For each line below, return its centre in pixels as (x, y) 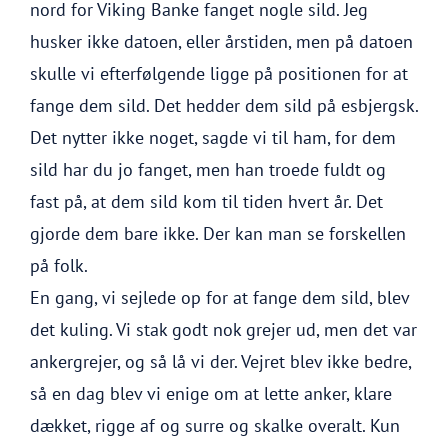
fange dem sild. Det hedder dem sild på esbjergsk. (224, 105)
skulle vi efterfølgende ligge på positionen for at (219, 73)
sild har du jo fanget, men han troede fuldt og (208, 169)
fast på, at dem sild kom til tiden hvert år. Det (206, 201)
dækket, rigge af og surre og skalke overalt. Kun (215, 425)
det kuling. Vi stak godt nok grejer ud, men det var (223, 329)
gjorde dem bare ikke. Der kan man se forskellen (218, 233)
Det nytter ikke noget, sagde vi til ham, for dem (213, 137)
